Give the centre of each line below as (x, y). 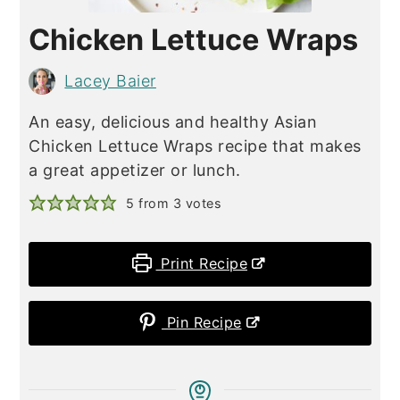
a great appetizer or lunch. (135, 170)
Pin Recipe (202, 322)
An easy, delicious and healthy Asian (173, 121)
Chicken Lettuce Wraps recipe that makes (195, 146)
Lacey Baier (110, 81)
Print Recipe (202, 263)
